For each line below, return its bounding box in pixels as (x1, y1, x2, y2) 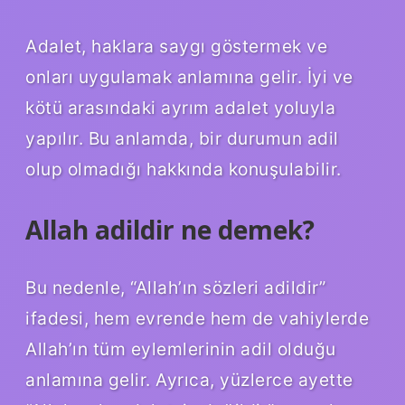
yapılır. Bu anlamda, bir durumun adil (25, 127, 339, 150)
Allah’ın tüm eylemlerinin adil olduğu (25, 338, 336, 361)
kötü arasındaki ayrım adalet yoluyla (25, 97, 335, 119)
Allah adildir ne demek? (25, 212, 315, 248)
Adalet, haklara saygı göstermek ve (25, 35, 327, 58)
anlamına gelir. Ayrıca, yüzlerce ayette (25, 369, 353, 391)
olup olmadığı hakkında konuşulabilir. (25, 158, 342, 181)
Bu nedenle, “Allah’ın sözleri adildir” (25, 277, 325, 299)
